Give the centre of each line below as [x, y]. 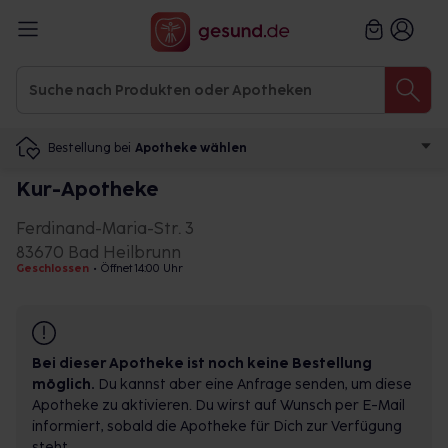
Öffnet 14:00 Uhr [142, 268]
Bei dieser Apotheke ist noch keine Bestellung [202, 363]
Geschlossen [52, 268]
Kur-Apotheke [87, 189]
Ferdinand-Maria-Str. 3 [105, 228]
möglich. [63, 384]
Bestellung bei [89, 147]
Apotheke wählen [191, 148]
